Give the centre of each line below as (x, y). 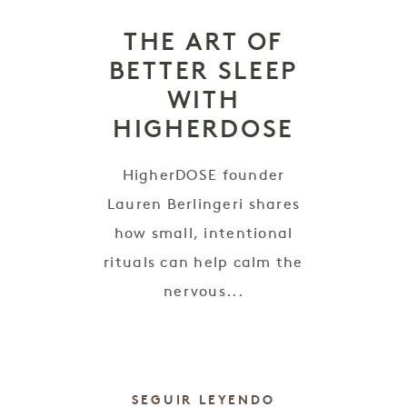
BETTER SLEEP (203, 70)
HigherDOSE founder (203, 176)
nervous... (203, 292)
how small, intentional (203, 234)
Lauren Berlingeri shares (203, 205)
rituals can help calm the (203, 263)
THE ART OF (203, 41)
